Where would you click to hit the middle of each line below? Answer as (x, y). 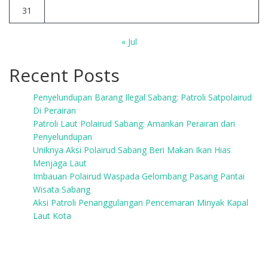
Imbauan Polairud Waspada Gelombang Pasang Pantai (139, 176)
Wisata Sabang (62, 189)
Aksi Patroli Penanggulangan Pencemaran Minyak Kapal (141, 202)
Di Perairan (54, 110)
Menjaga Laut (60, 163)
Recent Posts (64, 75)
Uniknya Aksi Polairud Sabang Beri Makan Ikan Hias (132, 150)
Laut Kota (52, 216)
